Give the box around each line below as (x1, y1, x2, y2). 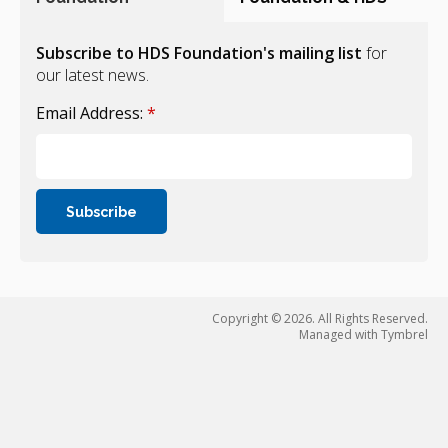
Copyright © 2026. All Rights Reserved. (211, 310, 428, 328)
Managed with (298, 326, 381, 344)
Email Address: (36, 102, 147, 125)
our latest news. (36, 64, 149, 87)
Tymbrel (380, 326, 428, 344)
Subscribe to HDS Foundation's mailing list (36, 42, 362, 65)
